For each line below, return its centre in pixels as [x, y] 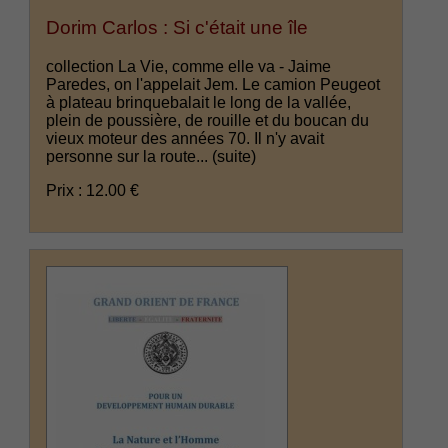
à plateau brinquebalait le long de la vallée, [199, 102]
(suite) [234, 156]
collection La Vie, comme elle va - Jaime [189, 66]
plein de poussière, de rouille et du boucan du [208, 120]
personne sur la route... [129, 156]
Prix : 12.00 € [93, 190]
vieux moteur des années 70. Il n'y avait [185, 138]
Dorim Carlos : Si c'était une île [177, 27]
